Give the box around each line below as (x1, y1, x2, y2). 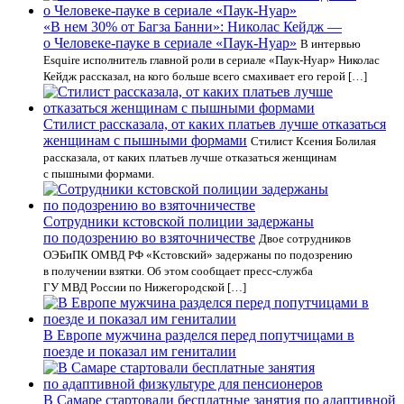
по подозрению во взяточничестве (43, 230, 255, 245)
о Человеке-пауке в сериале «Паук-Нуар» (43, 35, 297, 50)
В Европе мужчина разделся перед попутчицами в (43, 327, 354, 343)
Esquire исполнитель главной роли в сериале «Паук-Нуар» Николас (43, 53, 380, 67)
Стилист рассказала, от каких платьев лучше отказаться (43, 116, 386, 132)
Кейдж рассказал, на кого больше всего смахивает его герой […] (43, 69, 367, 83)
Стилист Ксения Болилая (251, 134, 376, 148)
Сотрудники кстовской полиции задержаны (43, 214, 314, 229)
